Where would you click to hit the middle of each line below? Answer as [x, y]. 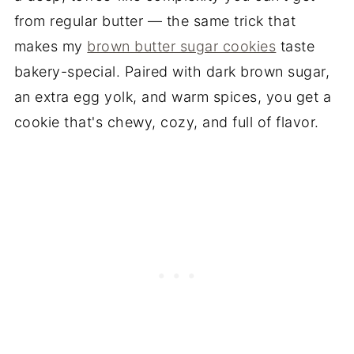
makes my [51, 47]
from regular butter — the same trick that [155, 21]
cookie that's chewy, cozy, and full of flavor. [166, 122]
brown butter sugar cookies [182, 47]
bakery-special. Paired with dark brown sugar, [172, 72]
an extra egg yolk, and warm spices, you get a [173, 97]
